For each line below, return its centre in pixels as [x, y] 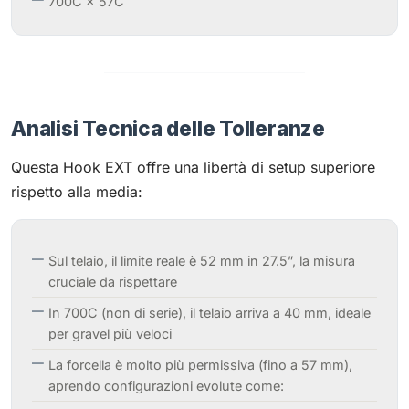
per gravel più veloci [110, 333]
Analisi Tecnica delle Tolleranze [168, 128]
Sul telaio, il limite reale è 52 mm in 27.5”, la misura [202, 260]
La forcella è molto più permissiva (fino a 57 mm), [200, 364]
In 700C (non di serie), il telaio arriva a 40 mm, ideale [210, 312]
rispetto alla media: [77, 191]
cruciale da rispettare [113, 281]
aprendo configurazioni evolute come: [166, 385]
